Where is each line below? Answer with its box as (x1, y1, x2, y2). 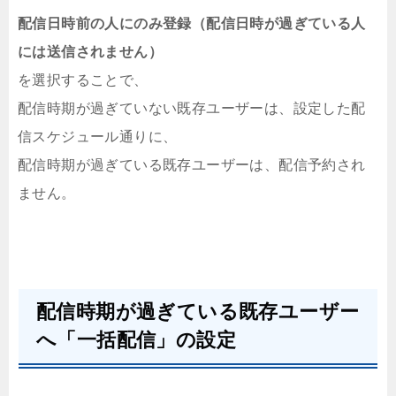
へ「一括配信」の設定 (36, 329, 236, 352)
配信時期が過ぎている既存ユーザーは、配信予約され (18, 157, 366, 173)
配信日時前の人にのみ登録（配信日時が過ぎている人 (18, 16, 366, 32)
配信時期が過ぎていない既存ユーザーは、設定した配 (18, 101, 366, 117)
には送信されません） (18, 44, 163, 60)
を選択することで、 (18, 72, 148, 88)
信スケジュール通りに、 (18, 129, 178, 145)
